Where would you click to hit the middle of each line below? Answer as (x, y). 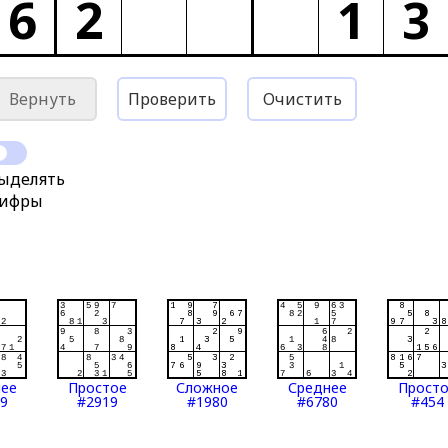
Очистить (302, 99)
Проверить (172, 99)
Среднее (317, 387)
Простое (97, 387)
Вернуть (42, 99)
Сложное (207, 387)
